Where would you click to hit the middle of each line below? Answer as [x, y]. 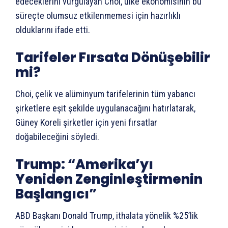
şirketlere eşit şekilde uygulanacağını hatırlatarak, [105, 108]
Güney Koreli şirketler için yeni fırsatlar [86, 122]
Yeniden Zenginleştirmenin [109, 179]
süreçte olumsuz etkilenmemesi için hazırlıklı [98, 15]
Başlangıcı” [56, 194]
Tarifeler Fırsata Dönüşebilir [113, 57]
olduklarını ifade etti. [53, 30]
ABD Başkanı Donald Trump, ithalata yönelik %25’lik [107, 215]
